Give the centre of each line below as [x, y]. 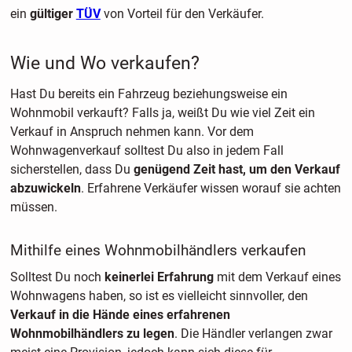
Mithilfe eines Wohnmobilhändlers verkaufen [158, 250]
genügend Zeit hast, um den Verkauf [236, 169]
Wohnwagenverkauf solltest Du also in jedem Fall [147, 150]
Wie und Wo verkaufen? [104, 64]
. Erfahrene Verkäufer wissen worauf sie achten [211, 188]
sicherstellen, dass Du [71, 169]
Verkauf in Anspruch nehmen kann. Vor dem [132, 131]
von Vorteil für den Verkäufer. [182, 14]
